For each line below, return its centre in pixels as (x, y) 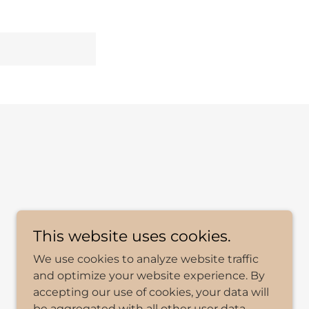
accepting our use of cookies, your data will (151, 292)
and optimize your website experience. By (149, 276)
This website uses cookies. (132, 236)
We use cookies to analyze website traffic (146, 259)
